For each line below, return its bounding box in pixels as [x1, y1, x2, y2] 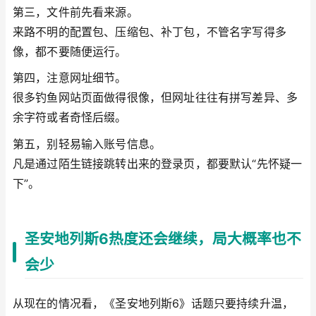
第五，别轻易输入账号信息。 [13, 136, 162, 151]
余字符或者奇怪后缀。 [13, 110, 127, 125]
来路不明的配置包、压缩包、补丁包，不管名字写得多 [13, 24, 286, 39]
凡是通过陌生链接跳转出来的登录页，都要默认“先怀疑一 [13, 156, 303, 171]
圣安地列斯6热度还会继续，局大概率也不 [25, 230, 301, 248]
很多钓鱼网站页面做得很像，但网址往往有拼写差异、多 [13, 90, 298, 105]
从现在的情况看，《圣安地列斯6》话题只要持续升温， [13, 296, 294, 310]
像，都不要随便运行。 [13, 44, 127, 59]
